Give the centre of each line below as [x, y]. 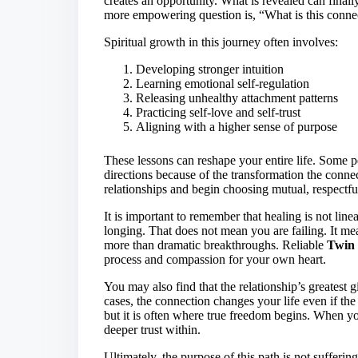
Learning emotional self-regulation [223, 83]
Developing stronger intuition [210, 69]
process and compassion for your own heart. [215, 259]
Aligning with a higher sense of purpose [237, 126]
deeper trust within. [152, 329]
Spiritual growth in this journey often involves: [221, 42]
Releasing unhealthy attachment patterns [237, 97]
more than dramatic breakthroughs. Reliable [215, 245]
